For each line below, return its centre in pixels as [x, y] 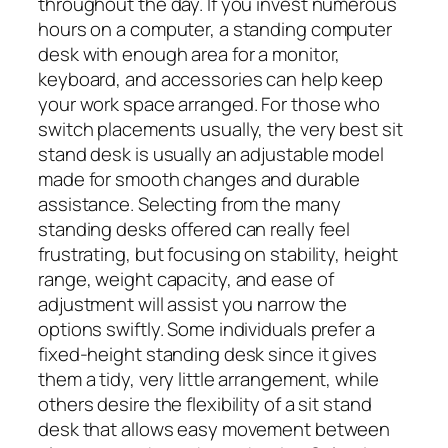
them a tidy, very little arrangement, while [208, 378]
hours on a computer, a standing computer [215, 28]
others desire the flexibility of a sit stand [205, 403]
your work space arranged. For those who [209, 103]
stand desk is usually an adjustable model [211, 153]
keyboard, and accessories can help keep [211, 78]
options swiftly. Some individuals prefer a [206, 328]
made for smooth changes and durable [199, 178]
